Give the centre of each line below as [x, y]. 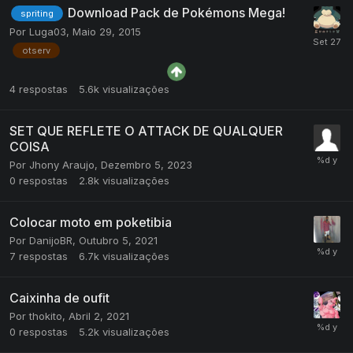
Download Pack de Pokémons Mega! [176, 12]
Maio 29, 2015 [108, 32]
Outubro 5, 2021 [118, 240]
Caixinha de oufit [59, 297]
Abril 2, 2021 [99, 316]
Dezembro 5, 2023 [147, 164]
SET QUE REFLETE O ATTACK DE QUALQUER [146, 130]
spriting [37, 14]
